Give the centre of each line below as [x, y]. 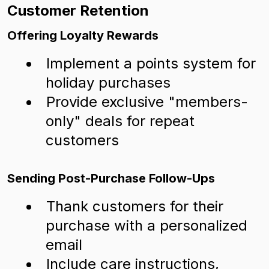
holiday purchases [108, 83]
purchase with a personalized [147, 225]
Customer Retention [78, 11]
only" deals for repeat [120, 121]
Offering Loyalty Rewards [83, 35]
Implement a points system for [151, 63]
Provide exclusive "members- [147, 102]
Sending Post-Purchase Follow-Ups [111, 178]
